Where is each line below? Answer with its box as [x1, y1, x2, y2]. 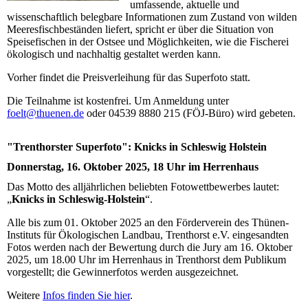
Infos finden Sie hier [43, 289, 130, 302]
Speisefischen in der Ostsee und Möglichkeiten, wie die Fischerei [7, 36, 289, 48]
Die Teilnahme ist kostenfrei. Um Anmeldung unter [7, 95, 229, 107]
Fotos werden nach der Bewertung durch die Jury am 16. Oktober [7, 241, 292, 254]
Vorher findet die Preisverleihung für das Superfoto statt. [7, 71, 250, 84]
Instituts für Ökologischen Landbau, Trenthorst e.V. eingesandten [7, 229, 289, 241]
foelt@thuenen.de [7, 107, 84, 120]
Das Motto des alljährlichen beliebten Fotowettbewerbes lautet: [7, 181, 279, 193]
